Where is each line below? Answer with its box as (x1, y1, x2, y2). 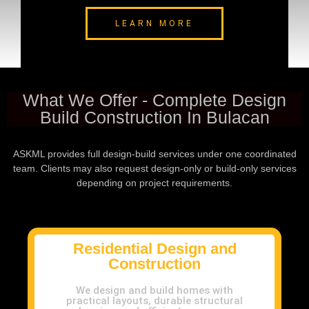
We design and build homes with (75, 284, 233, 297)
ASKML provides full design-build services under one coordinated (12, 148, 297, 160)
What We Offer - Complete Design (23, 90, 286, 110)
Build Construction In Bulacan (39, 108, 270, 128)
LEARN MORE (115, 19, 194, 29)
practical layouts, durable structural (66, 295, 243, 308)
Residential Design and (72, 240, 237, 258)
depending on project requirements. (77, 177, 232, 189)
